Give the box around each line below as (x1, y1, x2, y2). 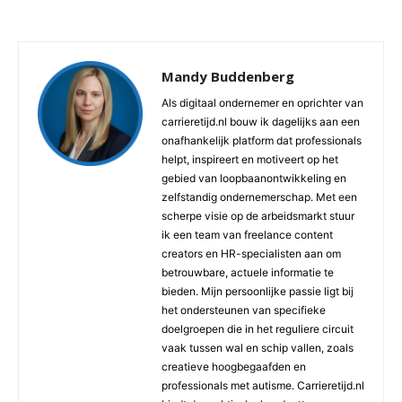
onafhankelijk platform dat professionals (162, 134, 362, 148)
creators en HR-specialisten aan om (162, 247, 341, 261)
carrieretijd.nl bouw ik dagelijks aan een (162, 115, 360, 129)
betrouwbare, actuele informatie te (162, 266, 334, 280)
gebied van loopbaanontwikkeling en (162, 171, 346, 186)
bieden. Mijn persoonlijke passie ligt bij (162, 284, 354, 299)
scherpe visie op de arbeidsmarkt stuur (162, 209, 354, 223)
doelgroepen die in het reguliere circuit (162, 322, 354, 336)
